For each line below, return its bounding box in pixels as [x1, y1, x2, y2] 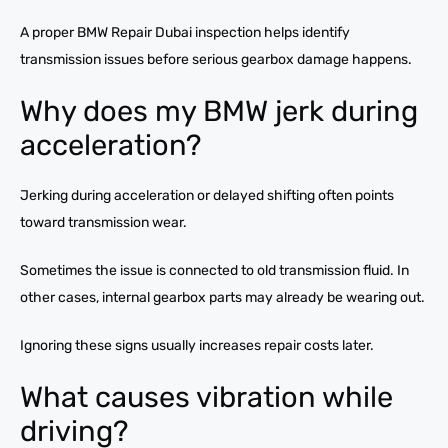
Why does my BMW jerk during [20, 93, 418, 128]
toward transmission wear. [20, 213, 187, 231]
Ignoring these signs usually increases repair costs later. [20, 336, 374, 354]
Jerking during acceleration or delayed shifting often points [20, 186, 394, 204]
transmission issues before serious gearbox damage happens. [20, 50, 412, 68]
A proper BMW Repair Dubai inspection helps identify [20, 23, 350, 41]
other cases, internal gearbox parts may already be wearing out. [20, 288, 425, 306]
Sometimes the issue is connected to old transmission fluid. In [20, 261, 409, 279]
